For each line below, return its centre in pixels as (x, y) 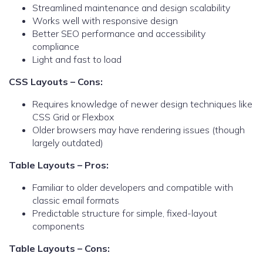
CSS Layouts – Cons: (56, 82)
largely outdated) (68, 143)
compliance (56, 47)
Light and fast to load (77, 60)
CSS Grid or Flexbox (73, 117)
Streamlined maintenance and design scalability (131, 8)
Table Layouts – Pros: (59, 165)
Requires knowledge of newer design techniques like (142, 104)
